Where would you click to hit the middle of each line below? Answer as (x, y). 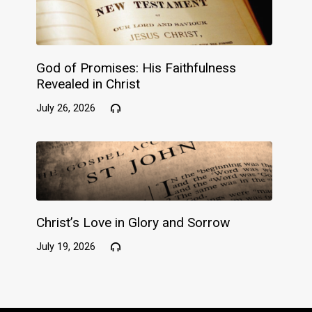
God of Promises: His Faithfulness (136, 68)
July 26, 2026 (66, 108)
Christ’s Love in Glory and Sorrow (133, 223)
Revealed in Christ (88, 84)
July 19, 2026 (66, 247)
